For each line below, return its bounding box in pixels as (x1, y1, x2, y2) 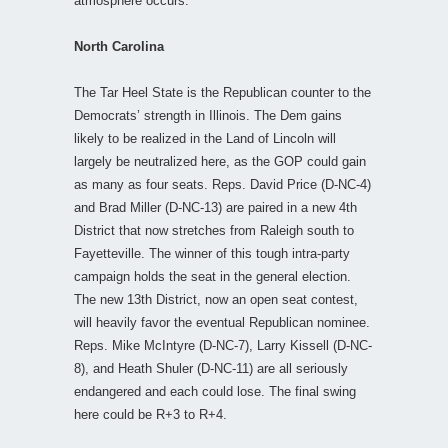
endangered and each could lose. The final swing (74, 383, 356, 399)
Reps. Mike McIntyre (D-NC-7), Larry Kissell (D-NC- (74, 337, 372, 353)
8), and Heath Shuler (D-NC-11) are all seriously (74, 360, 348, 376)
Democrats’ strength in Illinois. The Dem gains (74, 107, 342, 123)
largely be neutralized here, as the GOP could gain (74, 153, 366, 169)
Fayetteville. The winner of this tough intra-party (74, 245, 350, 261)
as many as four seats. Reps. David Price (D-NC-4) (74, 176, 371, 192)
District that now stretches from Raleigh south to (74, 222, 354, 238)
